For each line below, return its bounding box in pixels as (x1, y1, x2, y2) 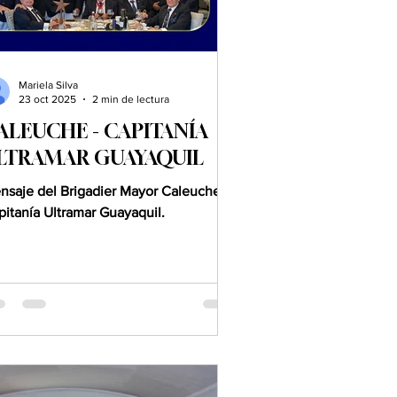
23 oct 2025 (19, 93, 76, 106)
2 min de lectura (92, 93, 169, 106)
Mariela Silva (19, 78, 78, 91)
